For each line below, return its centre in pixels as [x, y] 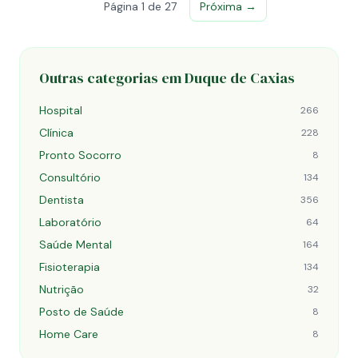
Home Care [69, 334]
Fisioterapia [70, 267]
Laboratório [70, 222]
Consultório [70, 177]
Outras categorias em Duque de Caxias [167, 78]
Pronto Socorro [80, 155]
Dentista [62, 200]
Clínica [56, 133]
